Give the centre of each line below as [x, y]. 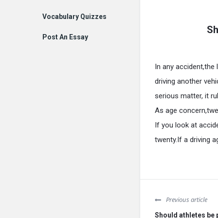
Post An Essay [65, 37]
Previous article [187, 200]
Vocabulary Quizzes [74, 17]
